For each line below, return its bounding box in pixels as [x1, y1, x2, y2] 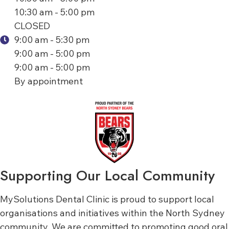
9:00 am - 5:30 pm [14, 34, 89, 46]
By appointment [14, 75, 83, 87]
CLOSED [14, 20, 50, 32]
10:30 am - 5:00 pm [14, 6, 95, 18]
